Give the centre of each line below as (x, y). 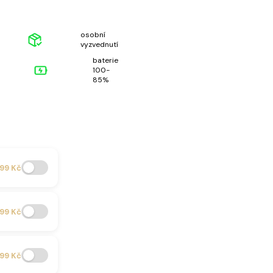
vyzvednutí (99, 45)
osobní (93, 35)
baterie (105, 61)
